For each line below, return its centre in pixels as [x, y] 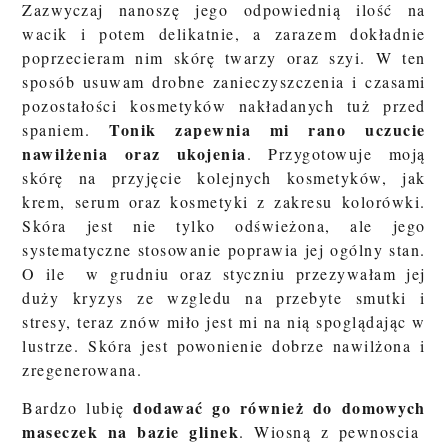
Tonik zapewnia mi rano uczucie [267, 130]
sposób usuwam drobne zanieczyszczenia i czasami [224, 82]
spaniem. [66, 130]
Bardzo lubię [78, 408]
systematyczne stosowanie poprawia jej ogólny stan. [224, 250]
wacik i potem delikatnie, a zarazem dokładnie [224, 34]
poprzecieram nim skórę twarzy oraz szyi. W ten [224, 58]
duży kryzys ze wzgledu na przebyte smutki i [224, 298]
